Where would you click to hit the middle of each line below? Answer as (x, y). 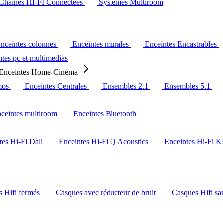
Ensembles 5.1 (188, 86)
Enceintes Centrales (57, 86)
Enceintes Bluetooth (105, 114)
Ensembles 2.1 (126, 86)
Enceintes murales (102, 44)
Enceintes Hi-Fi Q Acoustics (105, 142)
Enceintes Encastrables (182, 44)
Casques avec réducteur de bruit (107, 192)
